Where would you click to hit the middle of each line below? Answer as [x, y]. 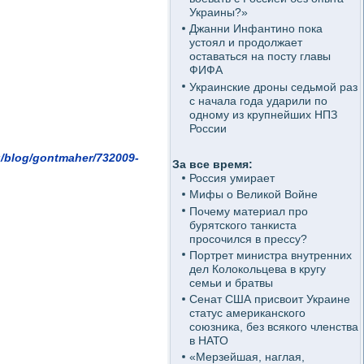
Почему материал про [248, 211]
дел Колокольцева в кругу [257, 269]
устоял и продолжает [245, 43]
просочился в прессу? [248, 238]
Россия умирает [232, 178]
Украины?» [218, 12]
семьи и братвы [231, 282]
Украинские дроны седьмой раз [273, 87]
